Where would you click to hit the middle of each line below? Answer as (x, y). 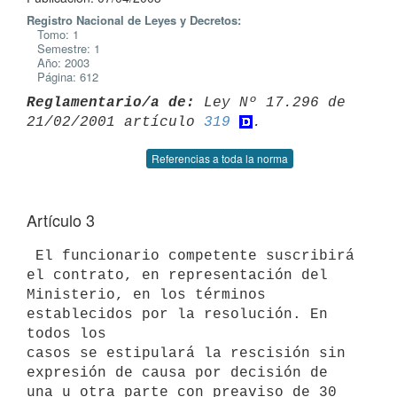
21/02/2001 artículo (115, 122)
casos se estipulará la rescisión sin (186, 353)
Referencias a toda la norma (220, 158)
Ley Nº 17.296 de (270, 102)
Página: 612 (62, 77)
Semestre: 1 (63, 48)
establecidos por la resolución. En (177, 314)
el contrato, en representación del (182, 275)
